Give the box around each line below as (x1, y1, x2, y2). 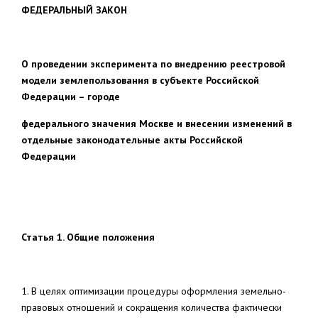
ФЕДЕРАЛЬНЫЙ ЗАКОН (21, 4, 127, 16)
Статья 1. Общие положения (21, 231, 155, 243)
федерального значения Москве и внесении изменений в (21, 117, 292, 130)
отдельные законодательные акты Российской (21, 133, 243, 146)
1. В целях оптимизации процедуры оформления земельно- (21, 285, 286, 297)
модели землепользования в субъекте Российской (21, 74, 259, 87)
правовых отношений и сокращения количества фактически (21, 301, 282, 314)
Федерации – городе (21, 90, 120, 103)
